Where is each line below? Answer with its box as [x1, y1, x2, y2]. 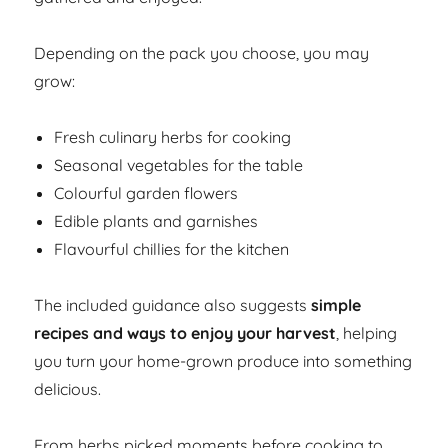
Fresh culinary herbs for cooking [54, 127, 292, 147]
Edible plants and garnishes [54, 211, 259, 231]
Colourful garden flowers [54, 183, 239, 203]
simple [311, 295, 362, 315]
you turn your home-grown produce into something [34, 351, 413, 371]
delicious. [34, 379, 102, 399]
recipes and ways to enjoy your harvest [34, 323, 337, 343]
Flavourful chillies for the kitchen [54, 239, 290, 259]
